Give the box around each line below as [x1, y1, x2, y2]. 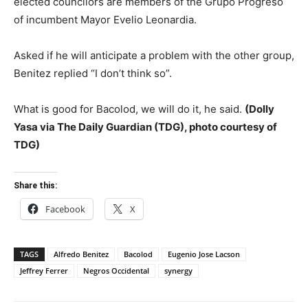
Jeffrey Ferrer [20, 265, 68, 276]
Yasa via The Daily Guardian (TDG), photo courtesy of [14, 120, 277, 134]
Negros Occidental [83, 265, 149, 276]
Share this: [14, 181, 57, 191]
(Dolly [245, 102, 274, 116]
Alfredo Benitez [54, 249, 109, 260]
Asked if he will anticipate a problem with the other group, [14, 49, 294, 63]
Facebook [45, 203, 85, 216]
